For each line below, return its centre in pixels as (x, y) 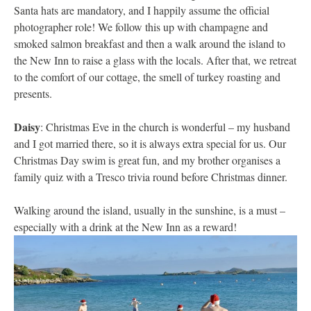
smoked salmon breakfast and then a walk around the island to (150, 44)
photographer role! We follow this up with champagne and (141, 27)
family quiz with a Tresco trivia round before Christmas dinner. (151, 177)
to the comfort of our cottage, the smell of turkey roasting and (147, 77)
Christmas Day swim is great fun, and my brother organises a (147, 160)
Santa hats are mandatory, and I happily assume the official (142, 10)
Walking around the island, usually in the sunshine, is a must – (150, 210)
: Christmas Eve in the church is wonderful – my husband (165, 127)
